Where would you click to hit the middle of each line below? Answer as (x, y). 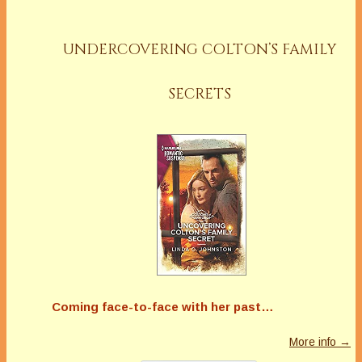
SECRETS (199, 95)
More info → (320, 341)
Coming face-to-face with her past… (163, 306)
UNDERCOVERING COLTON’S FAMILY (199, 50)
